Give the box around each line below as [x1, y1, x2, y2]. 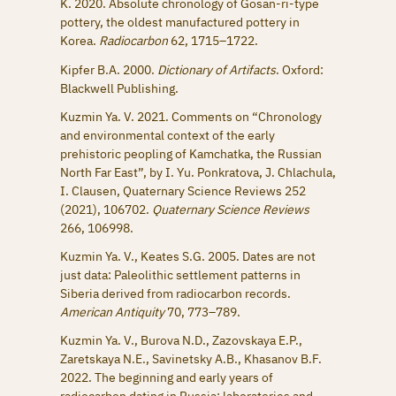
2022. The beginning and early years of [60, 369, 273, 386]
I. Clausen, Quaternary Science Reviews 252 [60, 182, 306, 199]
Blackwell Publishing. [60, 80, 179, 96]
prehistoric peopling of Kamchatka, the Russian [60, 145, 322, 162]
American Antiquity [60, 303, 164, 320]
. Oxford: [276, 61, 324, 78]
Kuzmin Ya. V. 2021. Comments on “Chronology [60, 108, 322, 125]
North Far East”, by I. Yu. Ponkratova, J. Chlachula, [60, 164, 336, 180]
